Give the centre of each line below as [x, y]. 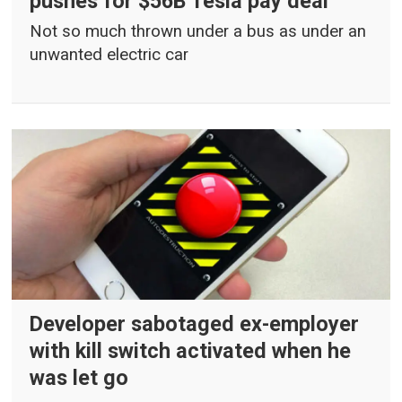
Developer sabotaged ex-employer [195, 324]
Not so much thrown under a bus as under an [198, 32]
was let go [79, 378]
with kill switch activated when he [191, 351]
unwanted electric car [109, 55]
